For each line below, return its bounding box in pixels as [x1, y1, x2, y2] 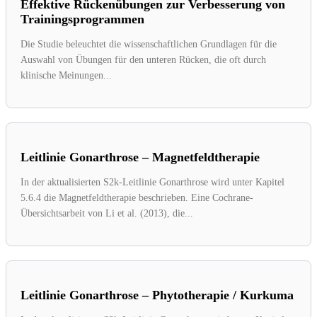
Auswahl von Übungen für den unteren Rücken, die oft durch [21, 54, 266, 65]
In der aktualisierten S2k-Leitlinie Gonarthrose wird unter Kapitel [21, 176, 284, 188]
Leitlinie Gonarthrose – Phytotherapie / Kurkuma [21, 287, 294, 302]
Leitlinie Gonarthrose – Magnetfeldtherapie [21, 149, 260, 164]
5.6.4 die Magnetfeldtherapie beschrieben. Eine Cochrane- [21, 192, 253, 203]
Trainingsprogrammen [21, 11, 144, 26]
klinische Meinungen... [21, 69, 112, 81]
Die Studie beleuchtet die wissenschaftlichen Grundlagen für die [21, 38, 277, 50]
